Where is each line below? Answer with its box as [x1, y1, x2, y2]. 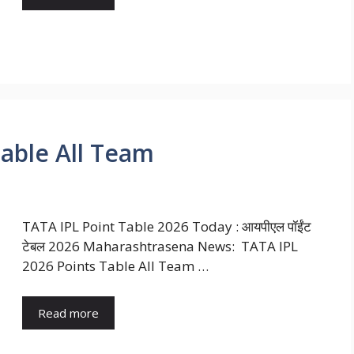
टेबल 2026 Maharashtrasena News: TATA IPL [22, 237, 298, 256]
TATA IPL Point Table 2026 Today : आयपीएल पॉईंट [22, 217, 311, 236]
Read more [38, 304, 99, 321]
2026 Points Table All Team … [22, 257, 209, 276]
